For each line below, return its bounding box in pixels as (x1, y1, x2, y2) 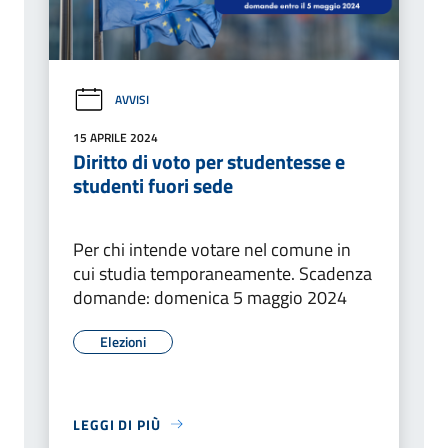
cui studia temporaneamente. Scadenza (73, 259, 372, 287)
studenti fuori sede (73, 169, 233, 201)
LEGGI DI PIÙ (73, 413, 161, 435)
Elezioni (100, 330, 146, 352)
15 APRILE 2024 (73, 127, 158, 147)
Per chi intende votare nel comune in (73, 235, 351, 263)
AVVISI (115, 90, 149, 110)
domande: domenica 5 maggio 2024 (73, 283, 347, 311)
